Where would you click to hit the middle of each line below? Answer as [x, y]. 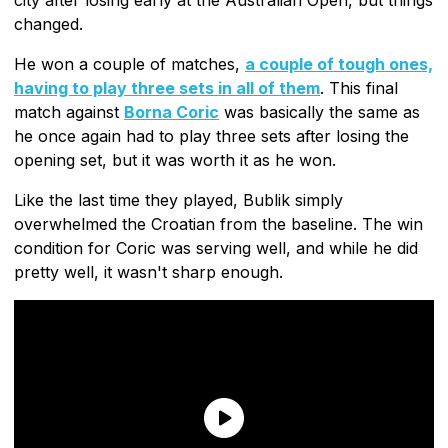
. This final [359, 87]
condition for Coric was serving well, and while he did [216, 247]
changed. [48, 23]
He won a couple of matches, [129, 63]
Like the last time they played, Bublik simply [178, 199]
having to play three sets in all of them [167, 87]
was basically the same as [319, 111]
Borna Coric [171, 111]
